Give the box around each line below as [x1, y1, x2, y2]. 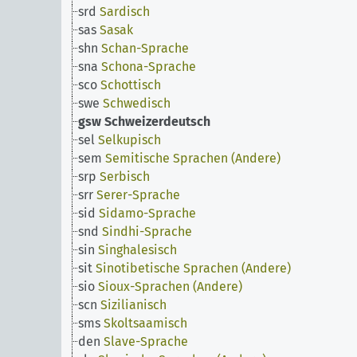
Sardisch [100, 4, 150, 19]
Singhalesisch [98, 242, 177, 257]
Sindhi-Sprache [102, 224, 192, 239]
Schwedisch [103, 96, 171, 111]
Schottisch [100, 77, 161, 92]
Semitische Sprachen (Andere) [105, 151, 280, 166]
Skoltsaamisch [104, 316, 187, 331]
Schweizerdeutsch [104, 114, 210, 129]
